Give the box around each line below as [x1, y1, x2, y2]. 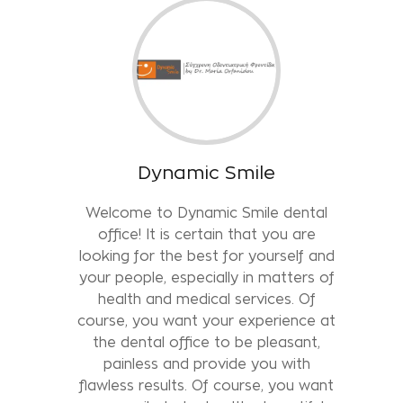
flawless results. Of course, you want [79, 377, 335, 393]
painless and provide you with [103, 355, 310, 372]
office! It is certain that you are [97, 226, 316, 242]
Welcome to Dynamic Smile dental [85, 204, 328, 220]
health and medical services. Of [97, 291, 316, 307]
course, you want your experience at [77, 312, 336, 328]
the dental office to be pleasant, [93, 334, 321, 350]
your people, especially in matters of [78, 269, 335, 285]
